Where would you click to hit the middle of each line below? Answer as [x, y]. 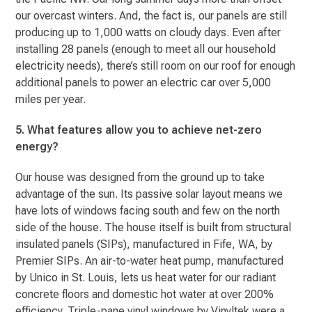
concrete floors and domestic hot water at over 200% [145, 294]
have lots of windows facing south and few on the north [148, 210]
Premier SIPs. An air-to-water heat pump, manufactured [150, 260]
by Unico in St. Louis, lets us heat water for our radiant [146, 277]
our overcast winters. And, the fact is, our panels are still [151, 15]
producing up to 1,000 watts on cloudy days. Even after [148, 32]
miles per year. [51, 99]
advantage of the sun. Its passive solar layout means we [149, 194]
